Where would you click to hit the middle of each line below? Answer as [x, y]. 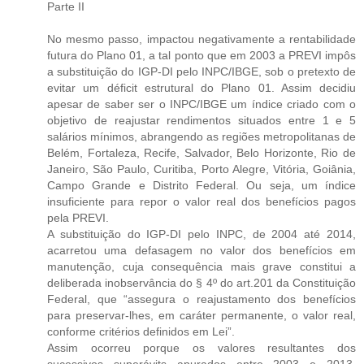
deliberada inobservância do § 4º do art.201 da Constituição [201, 282]
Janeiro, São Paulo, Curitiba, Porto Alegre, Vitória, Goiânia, [201, 169]
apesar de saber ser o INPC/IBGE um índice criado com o [201, 104]
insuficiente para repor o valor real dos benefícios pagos [201, 201]
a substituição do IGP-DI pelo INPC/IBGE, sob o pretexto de [201, 71]
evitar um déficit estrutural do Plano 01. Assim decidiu [201, 87]
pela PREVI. [78, 217]
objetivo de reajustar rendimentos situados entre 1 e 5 [201, 120]
